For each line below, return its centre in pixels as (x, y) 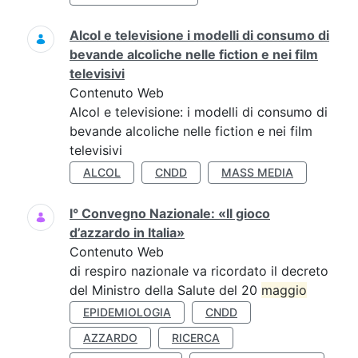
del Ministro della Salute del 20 (165, 290)
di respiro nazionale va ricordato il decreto (199, 271)
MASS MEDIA (257, 172)
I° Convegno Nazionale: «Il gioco (170, 213)
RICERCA (196, 338)
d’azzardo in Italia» (127, 233)
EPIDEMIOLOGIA (127, 312)
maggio (284, 290)
